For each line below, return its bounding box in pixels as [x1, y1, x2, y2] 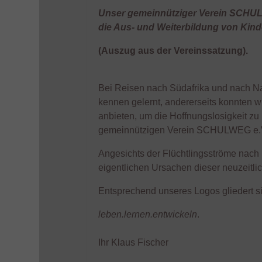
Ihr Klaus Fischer [98, 237, 168, 247]
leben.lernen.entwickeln [98, 209, 197, 219]
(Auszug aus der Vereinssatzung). [98, 46, 248, 56]
